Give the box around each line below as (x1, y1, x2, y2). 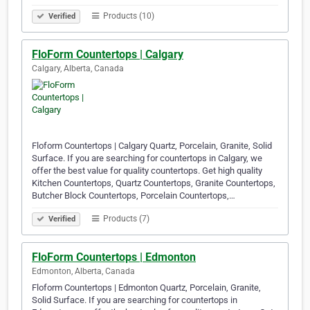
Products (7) (101, 214, 149, 224)
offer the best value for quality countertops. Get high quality (32, 165, 262, 176)
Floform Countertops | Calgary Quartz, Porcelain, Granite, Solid (32, 140, 272, 152)
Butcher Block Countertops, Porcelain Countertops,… (32, 190, 235, 201)
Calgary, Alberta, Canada (32, 64, 124, 74)
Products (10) (101, 11, 154, 21)
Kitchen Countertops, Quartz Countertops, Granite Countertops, (32, 178, 275, 189)
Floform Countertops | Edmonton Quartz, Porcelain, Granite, (32, 282, 261, 293)
